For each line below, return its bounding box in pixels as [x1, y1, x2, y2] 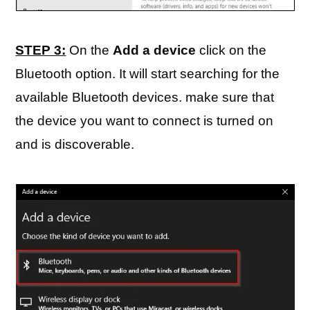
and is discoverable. [15, 137, 135, 152]
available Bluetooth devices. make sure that [15, 90, 275, 104]
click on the [196, 43, 267, 57]
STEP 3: [15, 43, 66, 57]
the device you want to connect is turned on [15, 113, 274, 128]
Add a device [113, 43, 197, 57]
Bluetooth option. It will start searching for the [15, 66, 280, 81]
